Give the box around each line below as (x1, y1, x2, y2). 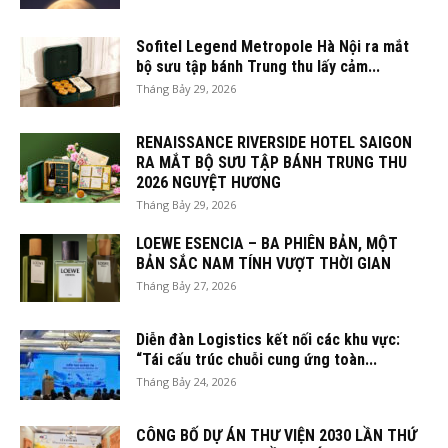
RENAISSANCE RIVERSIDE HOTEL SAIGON (136, 132, 412, 152)
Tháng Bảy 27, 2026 (136, 277, 236, 293)
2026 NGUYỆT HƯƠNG (136, 172, 281, 192)
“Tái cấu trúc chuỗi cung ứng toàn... (136, 349, 377, 369)
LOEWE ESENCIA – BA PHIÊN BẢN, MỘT (136, 233, 398, 253)
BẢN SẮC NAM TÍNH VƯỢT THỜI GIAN (136, 253, 391, 273)
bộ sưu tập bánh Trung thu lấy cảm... (136, 56, 380, 76)
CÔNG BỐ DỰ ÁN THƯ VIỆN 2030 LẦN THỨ (136, 425, 417, 445)
